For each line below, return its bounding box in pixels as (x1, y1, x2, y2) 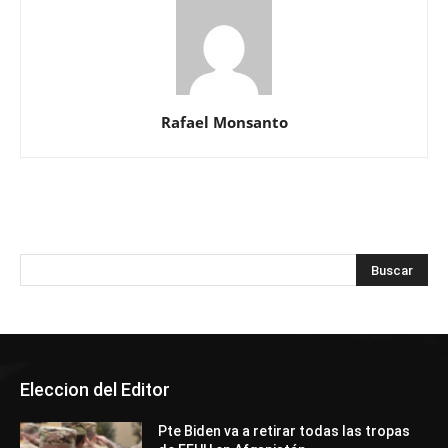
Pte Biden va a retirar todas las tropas (158, 423, 411, 440)
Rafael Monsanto (160, 112, 288, 133)
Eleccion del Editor (20, 379, 170, 401)
